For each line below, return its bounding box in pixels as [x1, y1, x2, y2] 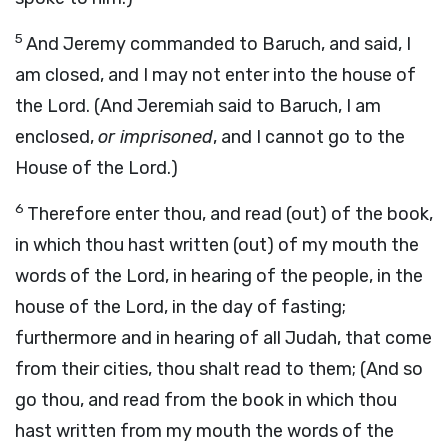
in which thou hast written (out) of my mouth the [15, 234, 419, 256]
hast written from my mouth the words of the [15, 420, 394, 442]
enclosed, [15, 126, 98, 148]
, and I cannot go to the [213, 126, 405, 148]
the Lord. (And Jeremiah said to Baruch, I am [15, 95, 381, 117]
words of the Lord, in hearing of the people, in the [15, 265, 423, 287]
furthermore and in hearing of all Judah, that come [15, 327, 432, 349]
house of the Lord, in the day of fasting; [15, 296, 346, 318]
